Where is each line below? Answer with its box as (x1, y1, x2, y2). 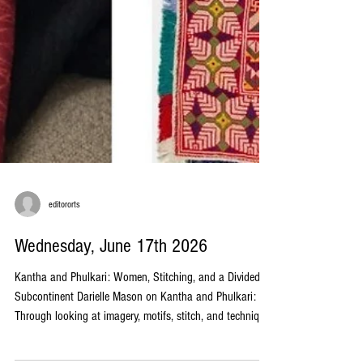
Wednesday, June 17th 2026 (15, 287, 207, 309)
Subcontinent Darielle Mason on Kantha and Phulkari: (15, 341, 256, 356)
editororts (49, 250, 80, 262)
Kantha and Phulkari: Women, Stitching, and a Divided (15, 322, 260, 336)
